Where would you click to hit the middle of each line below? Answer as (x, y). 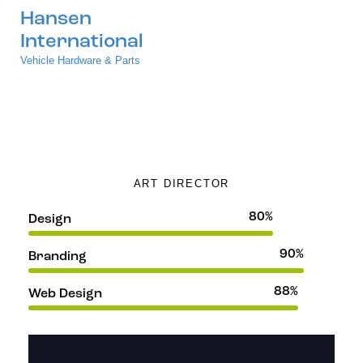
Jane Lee (173, 122)
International (82, 43)
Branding (58, 256)
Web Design (65, 294)
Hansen (56, 20)
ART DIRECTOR (181, 184)
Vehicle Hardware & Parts (80, 61)
